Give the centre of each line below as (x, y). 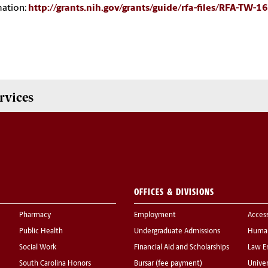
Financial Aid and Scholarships (182, 247)
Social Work (38, 247)
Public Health (41, 231)
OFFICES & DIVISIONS (174, 191)
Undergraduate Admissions (177, 231)
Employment (155, 215)
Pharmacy (35, 215)
